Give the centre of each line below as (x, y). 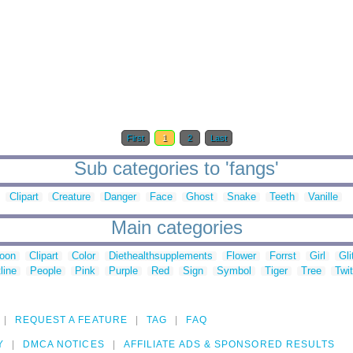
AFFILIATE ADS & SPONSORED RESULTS (229, 345)
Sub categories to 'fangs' (176, 169)
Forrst (283, 256)
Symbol (234, 271)
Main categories (176, 228)
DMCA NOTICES (63, 345)
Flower (241, 256)
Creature (71, 197)
